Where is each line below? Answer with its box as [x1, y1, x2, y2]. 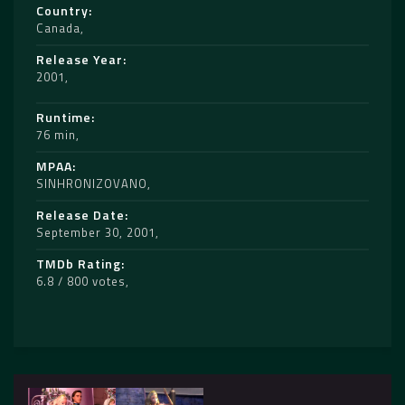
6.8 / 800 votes [36, 272, 126, 291]
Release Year [36, 50, 123, 70]
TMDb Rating [36, 254, 121, 274]
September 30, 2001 [36, 223, 155, 242]
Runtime [36, 108, 91, 127]
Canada [36, 19, 80, 38]
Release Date [36, 205, 125, 225]
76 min [36, 126, 76, 145]
